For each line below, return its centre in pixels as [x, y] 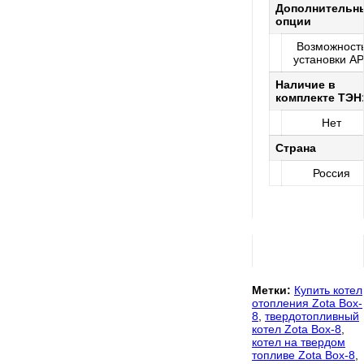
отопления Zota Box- [307, 303]
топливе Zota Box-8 [303, 355]
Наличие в [305, 85]
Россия [331, 173]
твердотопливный [312, 316]
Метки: [271, 290]
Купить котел [328, 290]
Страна [296, 148]
